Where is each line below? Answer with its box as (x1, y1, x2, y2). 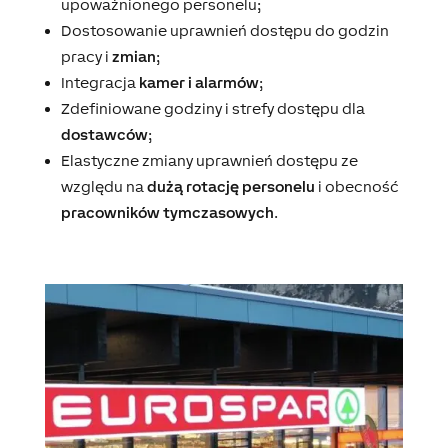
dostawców (60, 125, 148, 143)
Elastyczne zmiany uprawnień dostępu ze (60, 151, 358, 169)
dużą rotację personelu (146, 177, 315, 195)
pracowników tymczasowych (60, 203, 274, 221)
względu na (60, 177, 147, 195)
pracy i (60, 47, 112, 65)
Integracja (60, 73, 139, 91)
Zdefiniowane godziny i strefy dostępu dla (60, 99, 365, 117)
